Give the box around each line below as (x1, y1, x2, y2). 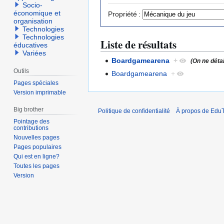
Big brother (13, 105, 44, 113)
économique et (13, 9, 61, 17)
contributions (13, 124, 49, 131)
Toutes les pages (13, 162, 60, 169)
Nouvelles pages (13, 133, 60, 141)
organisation (13, 17, 53, 25)
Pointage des (13, 117, 50, 125)
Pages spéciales (13, 79, 59, 86)
